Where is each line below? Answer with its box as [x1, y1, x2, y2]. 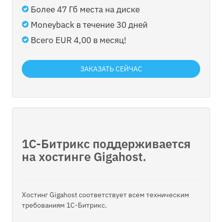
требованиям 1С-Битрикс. [22, 200, 107, 210]
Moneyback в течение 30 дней [31, 19, 148, 30]
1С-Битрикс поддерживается [22, 135, 191, 152]
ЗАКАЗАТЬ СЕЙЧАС [80, 64, 142, 73]
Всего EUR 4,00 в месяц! [31, 34, 126, 46]
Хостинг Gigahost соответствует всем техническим [22, 190, 189, 199]
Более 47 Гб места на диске [31, 3, 140, 15]
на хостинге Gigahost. [22, 148, 146, 165]
